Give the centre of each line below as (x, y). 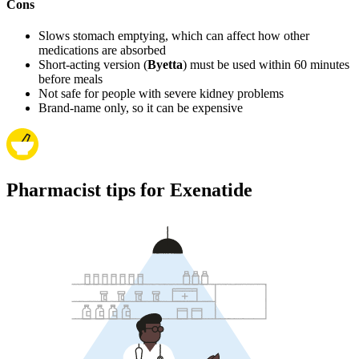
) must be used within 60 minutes (266, 64)
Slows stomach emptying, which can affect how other (174, 35)
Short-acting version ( (93, 64)
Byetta (165, 64)
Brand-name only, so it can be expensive (141, 107)
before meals (71, 79)
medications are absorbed (102, 50)
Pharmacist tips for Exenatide (129, 190)
